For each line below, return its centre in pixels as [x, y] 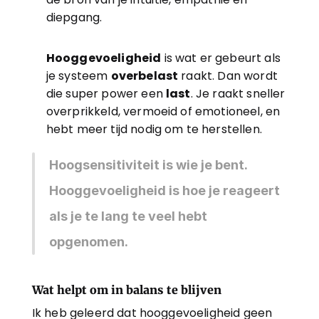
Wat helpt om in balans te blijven [126, 290]
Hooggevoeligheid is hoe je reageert [164, 190]
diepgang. [74, 17]
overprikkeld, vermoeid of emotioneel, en [163, 111]
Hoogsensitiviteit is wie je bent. [148, 165]
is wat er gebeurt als [221, 58]
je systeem [78, 76]
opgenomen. [88, 242]
